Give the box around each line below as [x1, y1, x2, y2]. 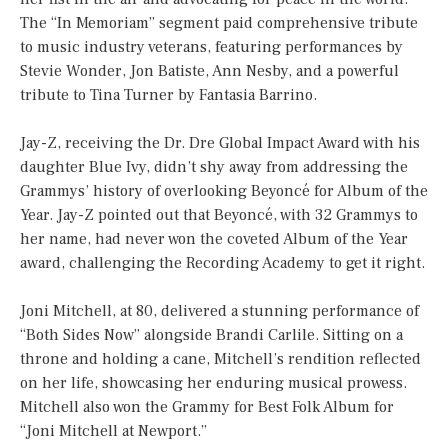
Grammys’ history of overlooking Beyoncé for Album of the [20, 181, 428, 202]
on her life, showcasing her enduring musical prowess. [20, 373, 407, 394]
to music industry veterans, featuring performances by [20, 37, 403, 58]
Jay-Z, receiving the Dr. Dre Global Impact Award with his [20, 133, 420, 154]
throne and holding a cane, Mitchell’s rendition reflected [20, 349, 421, 370]
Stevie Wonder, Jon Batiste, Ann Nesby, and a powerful [20, 61, 399, 82]
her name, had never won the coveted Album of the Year [20, 229, 408, 250]
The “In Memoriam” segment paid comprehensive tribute [20, 13, 418, 34]
